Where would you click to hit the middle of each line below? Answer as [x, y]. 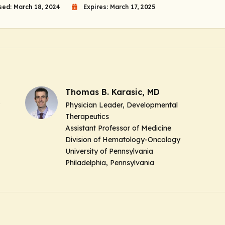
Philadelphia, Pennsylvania [110, 162]
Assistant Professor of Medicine [118, 128]
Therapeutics [87, 116]
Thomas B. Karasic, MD [113, 92]
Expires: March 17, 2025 [119, 7]
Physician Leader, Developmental [122, 105]
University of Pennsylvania [109, 151]
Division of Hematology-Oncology [123, 139]
